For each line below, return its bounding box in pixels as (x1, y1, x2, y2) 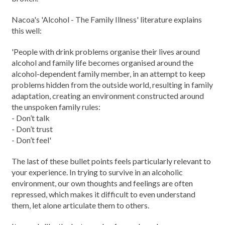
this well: (12, 26, 42, 35)
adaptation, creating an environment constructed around (12, 91, 204, 100)
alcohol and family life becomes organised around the (12, 58, 193, 67)
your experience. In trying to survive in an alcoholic (12, 167, 183, 177)
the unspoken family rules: (12, 102, 100, 111)
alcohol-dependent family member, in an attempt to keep (12, 69, 205, 78)
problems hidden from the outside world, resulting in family (12, 80, 213, 89)
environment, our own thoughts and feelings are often (12, 178, 193, 188)
